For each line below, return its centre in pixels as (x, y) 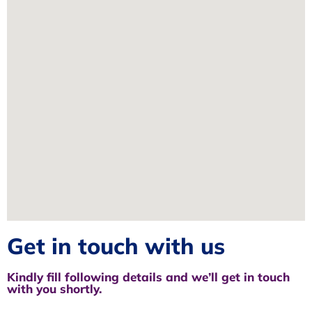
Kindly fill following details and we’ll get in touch (148, 276)
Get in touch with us (116, 245)
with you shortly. (54, 288)
